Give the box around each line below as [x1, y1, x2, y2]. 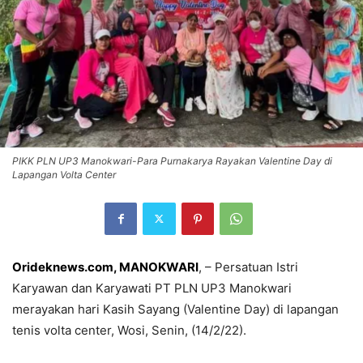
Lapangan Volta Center [12, 168, 116, 181]
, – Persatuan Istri [199, 258, 298, 275]
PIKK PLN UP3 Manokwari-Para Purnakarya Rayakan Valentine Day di [12, 154, 332, 167]
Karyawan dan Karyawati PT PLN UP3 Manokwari [12, 280, 292, 296]
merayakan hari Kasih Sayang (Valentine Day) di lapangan [12, 301, 339, 317]
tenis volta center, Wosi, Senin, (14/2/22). [12, 322, 246, 338]
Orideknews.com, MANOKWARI [12, 258, 199, 275]
